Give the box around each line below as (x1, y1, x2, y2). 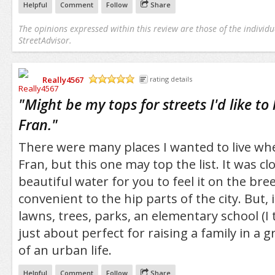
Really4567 (42, 74, 83, 85)
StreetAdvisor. (18, 34, 71, 46)
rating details (149, 74, 192, 83)
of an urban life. (18, 242, 112, 259)
